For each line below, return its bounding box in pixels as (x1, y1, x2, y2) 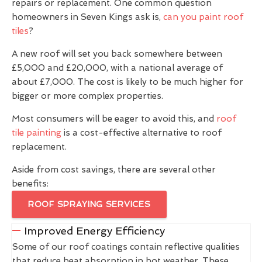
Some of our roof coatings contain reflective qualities (12, 241, 240, 252)
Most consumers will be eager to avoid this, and (12, 113, 216, 124)
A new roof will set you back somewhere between (12, 48, 222, 59)
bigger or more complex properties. (12, 90, 163, 101)
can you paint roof (163, 11, 243, 22)
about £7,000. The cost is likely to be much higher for (12, 76, 243, 87)
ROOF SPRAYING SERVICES (28, 199, 151, 209)
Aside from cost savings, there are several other (12, 164, 216, 175)
